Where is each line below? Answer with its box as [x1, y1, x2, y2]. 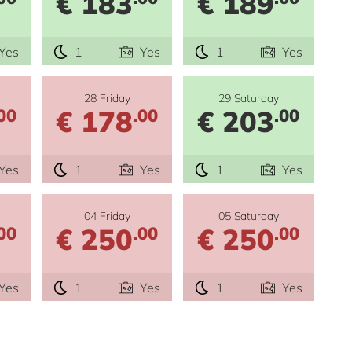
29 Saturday [218, 90, 279, 106]
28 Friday [83, 90, 130, 106]
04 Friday [83, 208, 130, 224]
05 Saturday [218, 208, 279, 224]
